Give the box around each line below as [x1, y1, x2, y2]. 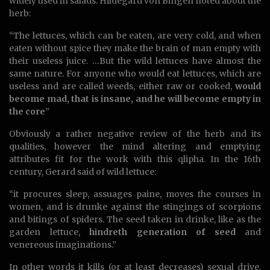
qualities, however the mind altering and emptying [9, 141, 261, 152]
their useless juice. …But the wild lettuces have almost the [9, 55, 261, 67]
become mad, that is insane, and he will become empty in [9, 93, 261, 105]
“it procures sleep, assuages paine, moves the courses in [9, 189, 261, 200]
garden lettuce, [9, 227, 89, 238]
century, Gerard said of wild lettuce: [9, 166, 156, 178]
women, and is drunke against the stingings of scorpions [9, 201, 261, 213]
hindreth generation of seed [89, 227, 245, 238]
